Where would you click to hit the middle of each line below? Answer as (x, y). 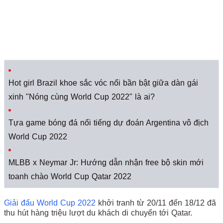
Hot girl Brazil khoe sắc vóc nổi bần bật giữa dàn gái (103, 83)
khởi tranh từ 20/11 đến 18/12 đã (156, 203)
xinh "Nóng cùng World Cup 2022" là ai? (82, 97)
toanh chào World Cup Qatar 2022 (70, 176)
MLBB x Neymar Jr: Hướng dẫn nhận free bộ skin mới (106, 163)
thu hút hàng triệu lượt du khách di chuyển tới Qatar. (99, 213)
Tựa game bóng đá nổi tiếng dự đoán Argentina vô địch (109, 123)
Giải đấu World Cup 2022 (50, 203)
